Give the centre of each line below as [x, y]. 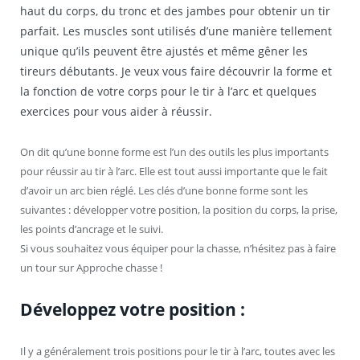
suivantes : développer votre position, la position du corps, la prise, [179, 210]
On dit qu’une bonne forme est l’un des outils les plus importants [174, 152]
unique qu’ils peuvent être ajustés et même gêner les [164, 51]
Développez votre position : [133, 309]
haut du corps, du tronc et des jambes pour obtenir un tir [175, 11]
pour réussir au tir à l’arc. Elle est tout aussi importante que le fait [174, 172]
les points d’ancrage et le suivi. [92, 229]
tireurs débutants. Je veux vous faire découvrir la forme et [176, 72]
